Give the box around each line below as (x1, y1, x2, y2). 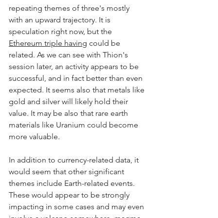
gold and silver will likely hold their (9, 97, 130, 107)
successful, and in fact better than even (9, 73, 145, 83)
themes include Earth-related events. (9, 179, 137, 188)
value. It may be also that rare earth (9, 109, 130, 118)
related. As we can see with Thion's (9, 50, 130, 60)
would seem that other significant (9, 167, 126, 177)
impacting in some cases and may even (9, 202, 146, 212)
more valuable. (9, 132, 60, 142)
